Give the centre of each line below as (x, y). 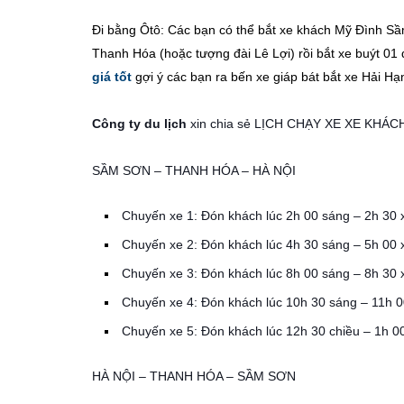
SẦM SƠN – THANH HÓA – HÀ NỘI (194, 171)
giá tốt (112, 77)
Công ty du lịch (139, 124)
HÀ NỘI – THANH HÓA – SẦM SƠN (194, 376)
